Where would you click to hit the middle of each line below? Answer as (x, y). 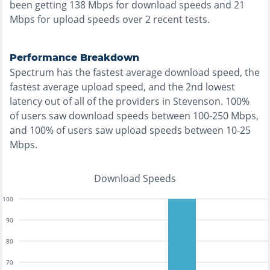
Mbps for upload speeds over (76, 19)
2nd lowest (210, 87)
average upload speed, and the (114, 87)
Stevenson (197, 101)
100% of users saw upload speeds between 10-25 (140, 130)
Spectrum (32, 72)
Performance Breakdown (74, 58)
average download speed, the (192, 72)
